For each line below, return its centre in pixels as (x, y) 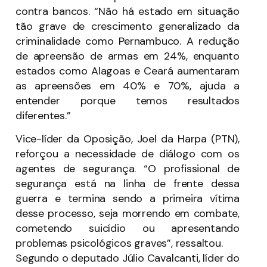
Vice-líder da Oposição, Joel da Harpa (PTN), (128, 139)
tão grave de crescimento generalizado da (128, 26)
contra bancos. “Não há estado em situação (128, 11)
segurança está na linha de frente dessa (128, 184)
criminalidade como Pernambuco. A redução (128, 41)
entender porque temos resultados (128, 100)
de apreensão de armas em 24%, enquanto (128, 56)
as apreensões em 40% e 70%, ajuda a (128, 86)
